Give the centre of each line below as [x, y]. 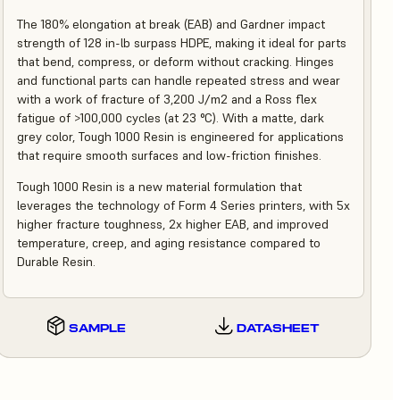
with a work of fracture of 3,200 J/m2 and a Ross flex [167, 99]
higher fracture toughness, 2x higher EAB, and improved [172, 224]
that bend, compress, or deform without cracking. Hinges [175, 62]
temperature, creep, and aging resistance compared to [168, 243]
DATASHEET [278, 328]
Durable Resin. [56, 262]
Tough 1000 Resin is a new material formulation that [159, 187]
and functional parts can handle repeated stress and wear [178, 80]
